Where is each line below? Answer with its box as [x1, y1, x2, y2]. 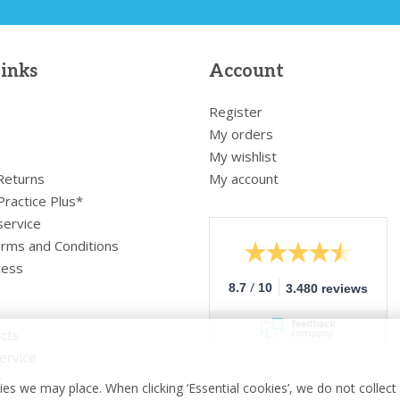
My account [208, 169, 279, 187]
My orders [208, 124, 273, 143]
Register [208, 102, 262, 121]
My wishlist [208, 146, 277, 165]
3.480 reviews [285, 280, 368, 296]
